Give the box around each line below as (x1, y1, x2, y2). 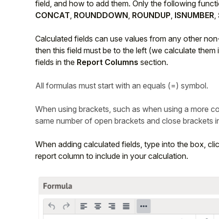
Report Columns (77, 57, 138, 67)
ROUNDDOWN (74, 10, 128, 21)
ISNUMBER (175, 10, 214, 21)
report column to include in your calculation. (35, 151, 188, 161)
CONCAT (35, 10, 70, 21)
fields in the (35, 57, 77, 67)
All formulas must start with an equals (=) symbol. (35, 81, 208, 91)
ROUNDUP (132, 10, 171, 21)
